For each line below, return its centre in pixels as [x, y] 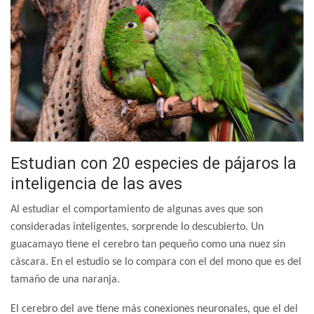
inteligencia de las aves [96, 184]
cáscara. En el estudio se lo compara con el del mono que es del [156, 262]
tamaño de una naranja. [65, 279]
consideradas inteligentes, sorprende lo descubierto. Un [137, 227]
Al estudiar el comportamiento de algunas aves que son [137, 209]
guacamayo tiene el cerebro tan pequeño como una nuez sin [148, 244]
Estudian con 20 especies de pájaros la [153, 163]
